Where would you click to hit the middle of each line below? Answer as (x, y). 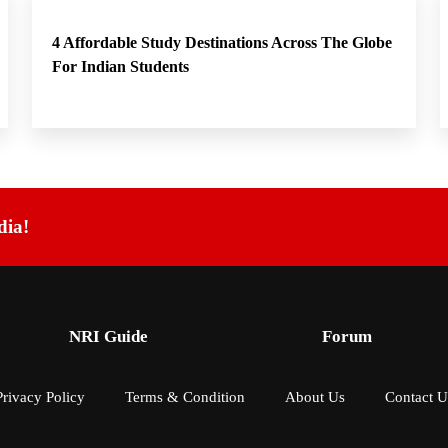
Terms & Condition (184, 397)
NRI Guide (108, 336)
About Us (314, 397)
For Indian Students (120, 66)
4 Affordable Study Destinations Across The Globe (222, 42)
